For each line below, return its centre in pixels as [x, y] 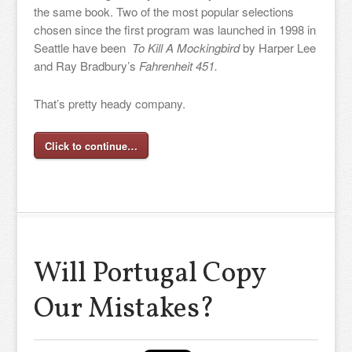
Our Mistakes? [124, 310]
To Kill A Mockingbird [185, 48]
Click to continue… [91, 146]
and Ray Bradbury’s [86, 66]
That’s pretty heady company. [109, 103]
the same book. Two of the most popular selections [163, 11]
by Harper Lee [277, 48]
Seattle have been [82, 48]
